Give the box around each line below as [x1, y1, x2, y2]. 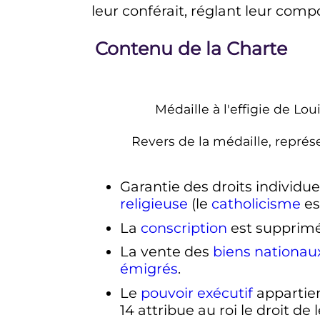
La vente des [119, 243, 213, 261]
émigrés [119, 260, 178, 278]
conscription [140, 219, 227, 236]
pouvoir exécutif [140, 284, 253, 302]
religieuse [119, 194, 188, 212]
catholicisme [211, 194, 301, 212]
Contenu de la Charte [94, 37, 287, 60]
